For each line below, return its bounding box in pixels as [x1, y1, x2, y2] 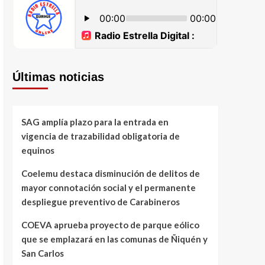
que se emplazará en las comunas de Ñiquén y [21, 234, 208, 244]
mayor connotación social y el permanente [21, 182, 196, 193]
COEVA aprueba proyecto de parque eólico [21, 219, 199, 230]
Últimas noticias [12, 70, 104, 83]
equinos [21, 145, 58, 156]
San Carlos [21, 248, 64, 258]
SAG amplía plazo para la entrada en [21, 117, 169, 127]
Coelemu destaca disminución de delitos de [21, 168, 200, 179]
